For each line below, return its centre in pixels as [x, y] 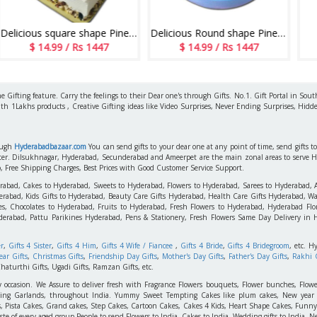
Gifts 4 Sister [30, 245]
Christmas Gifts [58, 256]
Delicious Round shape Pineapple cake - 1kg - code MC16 [196, 33]
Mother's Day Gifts [193, 256]
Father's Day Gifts [258, 256]
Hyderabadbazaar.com [51, 146]
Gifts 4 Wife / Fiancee [137, 245]
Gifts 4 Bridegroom [259, 245]
